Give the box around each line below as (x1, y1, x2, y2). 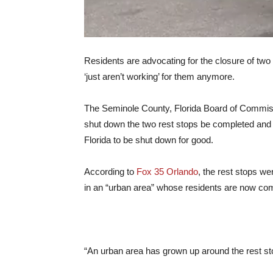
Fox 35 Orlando (136, 166, 198, 177)
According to (84, 166, 136, 177)
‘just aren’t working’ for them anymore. (84, 71, 235, 82)
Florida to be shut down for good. (84, 135, 213, 145)
